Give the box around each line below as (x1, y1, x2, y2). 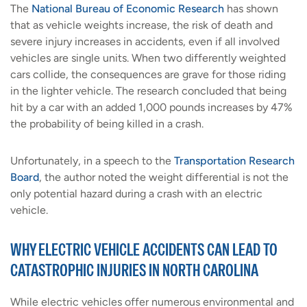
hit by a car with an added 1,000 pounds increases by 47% (10, 101, 293, 114)
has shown (224, 2, 278, 16)
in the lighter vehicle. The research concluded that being (10, 84, 286, 98)
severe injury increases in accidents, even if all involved (10, 35, 280, 49)
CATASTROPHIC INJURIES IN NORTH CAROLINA (10, 259, 258, 282)
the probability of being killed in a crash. (10, 117, 204, 131)
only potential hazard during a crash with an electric (10, 187, 262, 201)
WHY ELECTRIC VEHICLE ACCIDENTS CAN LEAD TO (10, 238, 278, 261)
